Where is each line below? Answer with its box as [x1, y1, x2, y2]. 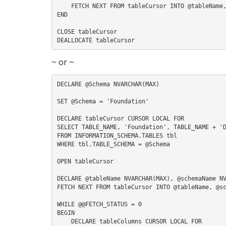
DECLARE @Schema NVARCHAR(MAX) [56, 80, 159, 88]
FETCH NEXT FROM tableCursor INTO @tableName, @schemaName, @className [56, 2, 71, 10]
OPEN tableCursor [56, 157, 114, 165]
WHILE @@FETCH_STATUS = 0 [56, 200, 142, 208]
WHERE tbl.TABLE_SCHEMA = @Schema [56, 140, 170, 148]
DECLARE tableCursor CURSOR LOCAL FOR [56, 115, 184, 122]
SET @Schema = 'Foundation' [56, 97, 149, 105]
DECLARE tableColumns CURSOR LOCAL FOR [56, 217, 71, 225]
